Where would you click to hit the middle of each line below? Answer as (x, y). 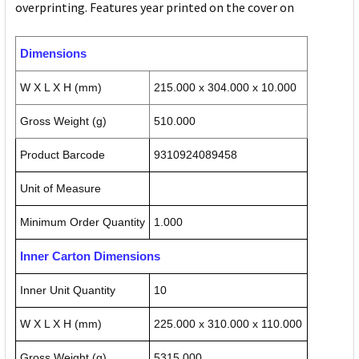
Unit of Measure (61, 189)
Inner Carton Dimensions (90, 256)
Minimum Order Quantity (83, 222)
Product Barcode (63, 155)
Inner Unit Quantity (68, 290)
